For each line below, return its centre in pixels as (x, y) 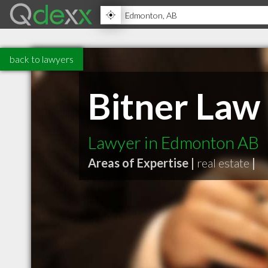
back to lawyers (42, 59)
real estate (223, 163)
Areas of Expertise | (141, 163)
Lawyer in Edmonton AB (173, 142)
